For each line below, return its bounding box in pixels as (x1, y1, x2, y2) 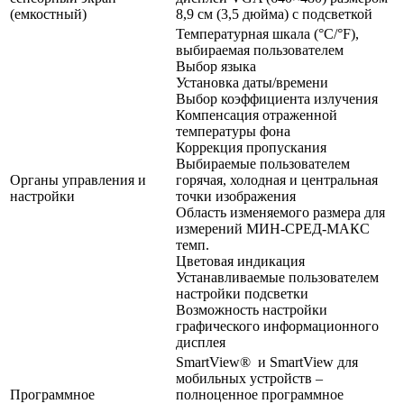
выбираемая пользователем (176, 41, 344, 58)
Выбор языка (176, 58, 256, 74)
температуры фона (176, 123, 290, 139)
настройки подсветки (176, 285, 308, 301)
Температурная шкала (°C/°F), (176, 25, 359, 41)
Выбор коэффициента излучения (176, 90, 378, 106)
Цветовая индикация (176, 252, 305, 269)
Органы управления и (10, 171, 146, 188)
